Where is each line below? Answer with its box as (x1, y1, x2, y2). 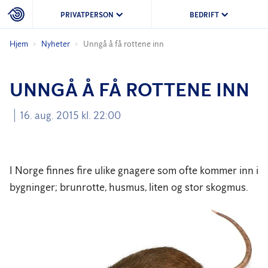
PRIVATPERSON (60, 10, 114, 19)
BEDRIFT (190, 10, 220, 19)
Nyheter (41, 39, 70, 49)
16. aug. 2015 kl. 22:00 (20, 109, 121, 122)
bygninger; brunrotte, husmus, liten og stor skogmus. (10, 181, 248, 194)
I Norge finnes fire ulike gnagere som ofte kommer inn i (10, 164, 258, 177)
